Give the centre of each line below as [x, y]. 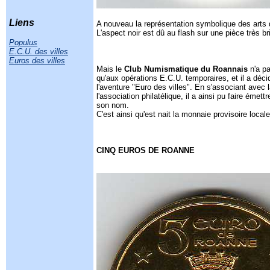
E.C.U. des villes [39, 52]
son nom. [114, 105]
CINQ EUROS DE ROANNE [146, 150]
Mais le [110, 69]
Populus [23, 42]
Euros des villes [37, 61]
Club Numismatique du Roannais [186, 69]
